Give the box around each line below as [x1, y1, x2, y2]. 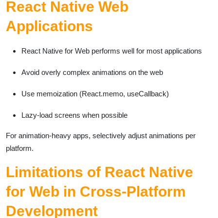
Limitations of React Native [6, 164, 193, 180]
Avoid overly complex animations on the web [21, 68, 163, 76]
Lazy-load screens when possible [21, 111, 127, 119]
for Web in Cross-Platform [6, 183, 186, 200]
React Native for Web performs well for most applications [21, 47, 202, 55]
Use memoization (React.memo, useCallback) [21, 90, 169, 98]
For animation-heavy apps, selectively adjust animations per [6, 131, 196, 140]
